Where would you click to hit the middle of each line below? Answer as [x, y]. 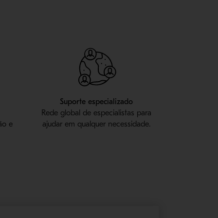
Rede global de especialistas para [96, 113]
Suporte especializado [96, 102]
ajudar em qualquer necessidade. [96, 124]
